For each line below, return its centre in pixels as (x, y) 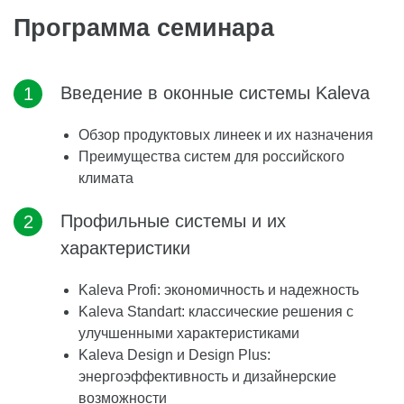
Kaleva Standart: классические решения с (216, 312)
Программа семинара (144, 28)
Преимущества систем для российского (211, 156)
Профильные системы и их (173, 221)
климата (106, 178)
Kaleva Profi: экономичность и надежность (219, 290)
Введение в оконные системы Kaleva (215, 93)
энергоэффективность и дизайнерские (207, 376)
